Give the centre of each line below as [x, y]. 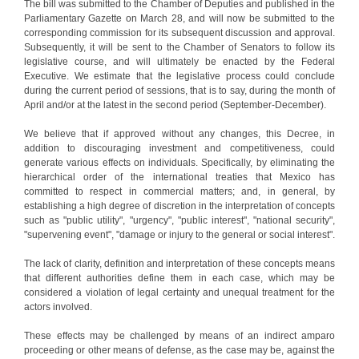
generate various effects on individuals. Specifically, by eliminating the [179, 162]
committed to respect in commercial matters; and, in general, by [179, 191]
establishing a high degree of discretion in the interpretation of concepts [179, 206]
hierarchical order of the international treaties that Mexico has [179, 177]
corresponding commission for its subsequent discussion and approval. [179, 32]
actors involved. [58, 307]
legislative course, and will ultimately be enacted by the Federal [179, 61]
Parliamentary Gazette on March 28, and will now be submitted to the [179, 18]
